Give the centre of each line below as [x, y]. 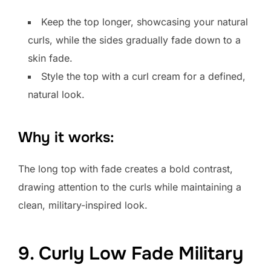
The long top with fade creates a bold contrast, [126, 169]
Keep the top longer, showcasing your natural [145, 22]
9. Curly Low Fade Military [131, 253]
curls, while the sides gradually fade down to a [134, 40]
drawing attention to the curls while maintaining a [130, 187]
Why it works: [66, 138]
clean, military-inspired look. [83, 205]
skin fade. [50, 58]
